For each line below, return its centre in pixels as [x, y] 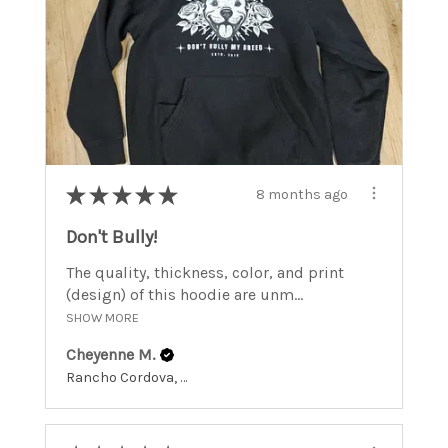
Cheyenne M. [110, 354]
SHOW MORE [102, 317]
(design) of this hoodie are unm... [184, 294]
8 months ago [302, 195]
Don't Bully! [112, 236]
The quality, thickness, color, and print [205, 272]
